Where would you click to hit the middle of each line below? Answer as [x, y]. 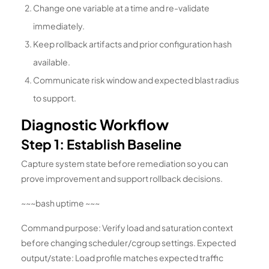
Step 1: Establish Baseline [101, 144]
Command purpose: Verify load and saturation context [127, 228]
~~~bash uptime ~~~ [60, 203]
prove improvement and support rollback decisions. [122, 179]
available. [52, 62]
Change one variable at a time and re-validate [121, 8]
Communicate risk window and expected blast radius [136, 80]
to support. [55, 98]
